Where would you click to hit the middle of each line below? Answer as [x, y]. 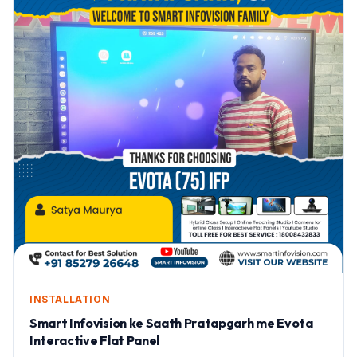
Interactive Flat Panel [94, 340]
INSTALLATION [70, 299]
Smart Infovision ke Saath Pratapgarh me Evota [171, 322]
